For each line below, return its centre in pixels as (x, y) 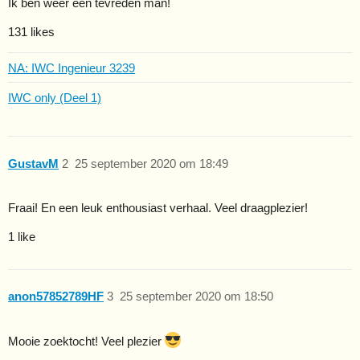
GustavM (33, 163)
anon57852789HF (56, 297)
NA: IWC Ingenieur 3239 (72, 67)
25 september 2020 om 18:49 (151, 163)
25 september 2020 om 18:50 (196, 297)
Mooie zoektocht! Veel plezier (86, 341)
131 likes (31, 32)
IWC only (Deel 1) (55, 97)
